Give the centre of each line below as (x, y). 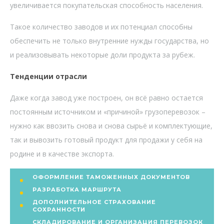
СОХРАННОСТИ (59, 209)
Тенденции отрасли (48, 76)
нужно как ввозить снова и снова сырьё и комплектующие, (111, 125)
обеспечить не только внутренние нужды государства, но (109, 40)
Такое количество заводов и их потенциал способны (101, 26)
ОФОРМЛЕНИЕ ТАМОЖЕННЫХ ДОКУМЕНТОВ (111, 177)
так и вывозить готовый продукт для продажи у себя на (106, 139)
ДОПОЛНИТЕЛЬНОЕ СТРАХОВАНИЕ (94, 202)
